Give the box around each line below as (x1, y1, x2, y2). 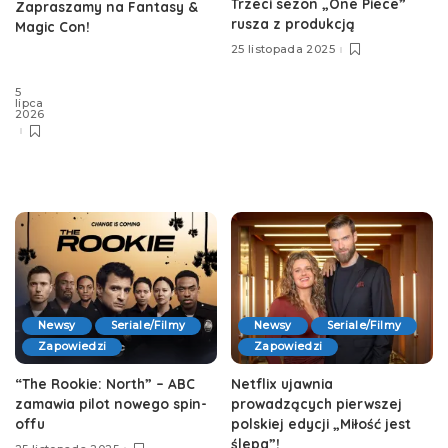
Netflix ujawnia (231, 374, 333, 392)
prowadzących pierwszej (231, 394, 402, 412)
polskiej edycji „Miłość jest (231, 414, 411, 432)
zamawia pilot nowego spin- (15, 394, 207, 412)
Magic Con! (15, 18, 90, 36)
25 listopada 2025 (231, 42, 335, 57)
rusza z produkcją (231, 14, 355, 32)
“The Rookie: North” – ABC (15, 374, 195, 392)
